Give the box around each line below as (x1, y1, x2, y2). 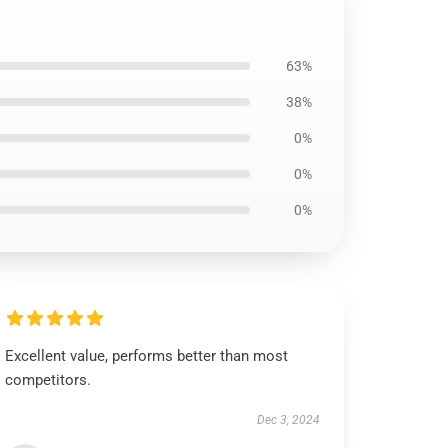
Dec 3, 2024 (256, 413, 320, 427)
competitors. (5, 371, 92, 389)
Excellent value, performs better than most (5, 347, 289, 365)
